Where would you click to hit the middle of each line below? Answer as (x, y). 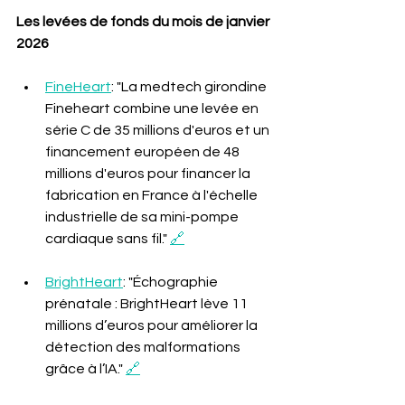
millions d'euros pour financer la (149, 174)
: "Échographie (172, 282)
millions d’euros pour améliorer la (153, 325)
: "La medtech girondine (190, 87)
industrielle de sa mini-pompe (143, 217)
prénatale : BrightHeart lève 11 (148, 304)
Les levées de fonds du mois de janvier (144, 22)
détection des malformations (144, 347)
